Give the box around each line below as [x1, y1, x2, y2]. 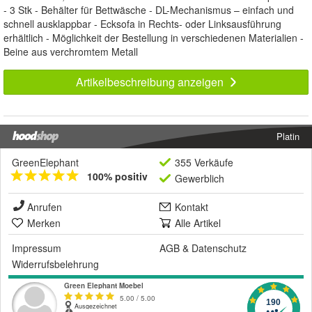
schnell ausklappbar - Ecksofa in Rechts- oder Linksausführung [3, 16, 281, 31]
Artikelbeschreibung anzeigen [75, 73, 226, 90]
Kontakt [175, 199, 208, 214]
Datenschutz [192, 240, 247, 255]
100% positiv [87, 169, 148, 183]
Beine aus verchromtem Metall [3, 44, 138, 58]
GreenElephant [12, 155, 79, 169]
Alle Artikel [175, 215, 221, 230]
